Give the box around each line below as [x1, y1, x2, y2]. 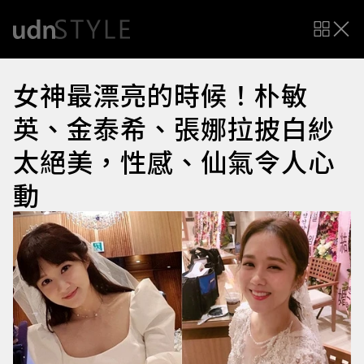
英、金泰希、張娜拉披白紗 [13, 109, 335, 146]
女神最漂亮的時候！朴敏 [13, 76, 308, 113]
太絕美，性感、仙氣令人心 [13, 142, 335, 180]
